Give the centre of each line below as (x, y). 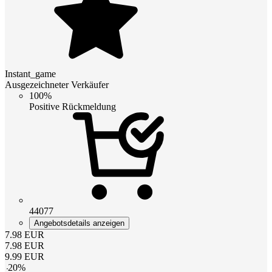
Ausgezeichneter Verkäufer (57, 84)
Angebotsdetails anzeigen (79, 223)
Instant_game (30, 73)
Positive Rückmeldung (73, 106)
